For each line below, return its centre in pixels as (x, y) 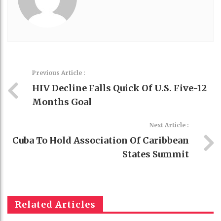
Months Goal (62, 102)
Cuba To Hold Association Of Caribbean (101, 140)
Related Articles (55, 204)
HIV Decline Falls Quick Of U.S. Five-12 (119, 88)
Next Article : (169, 125)
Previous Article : (59, 73)
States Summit (156, 154)
